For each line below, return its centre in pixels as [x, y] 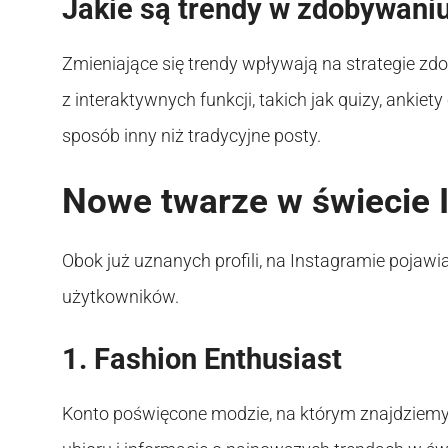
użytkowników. [120, 296]
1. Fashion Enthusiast [202, 358]
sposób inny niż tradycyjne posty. [191, 135]
